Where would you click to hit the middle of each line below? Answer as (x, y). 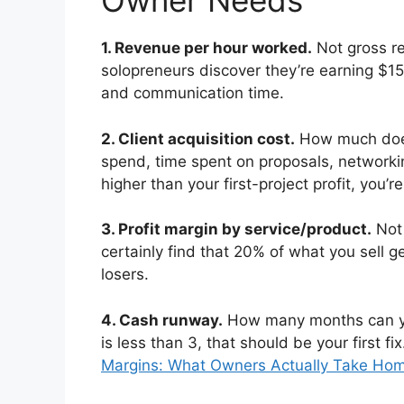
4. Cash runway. (162, 320)
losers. (125, 275)
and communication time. (193, 93)
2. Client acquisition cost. (198, 138)
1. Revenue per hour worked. (207, 48)
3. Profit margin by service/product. (236, 230)
